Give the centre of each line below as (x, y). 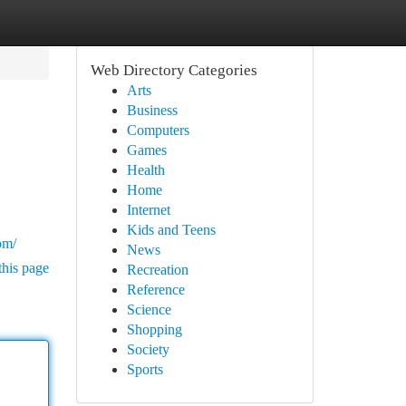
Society (148, 349)
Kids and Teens (171, 230)
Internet (148, 210)
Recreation (157, 270)
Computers (158, 130)
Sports (145, 369)
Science (149, 309)
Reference (155, 290)
